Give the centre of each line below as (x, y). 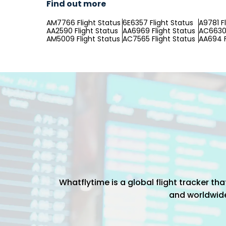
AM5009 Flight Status (83, 39)
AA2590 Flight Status (82, 31)
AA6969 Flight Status (159, 31)
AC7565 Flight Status (159, 39)
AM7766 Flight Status (83, 23)
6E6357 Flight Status (158, 23)
